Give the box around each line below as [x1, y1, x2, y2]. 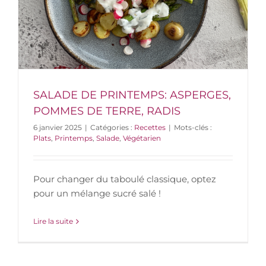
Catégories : [90, 123, 134, 132]
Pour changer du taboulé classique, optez [33, 173, 216, 185]
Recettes [134, 123, 166, 132]
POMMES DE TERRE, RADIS [33, 104, 180, 118]
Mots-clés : [174, 123, 212, 132]
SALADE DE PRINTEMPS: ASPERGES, [33, 88, 231, 102]
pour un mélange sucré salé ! [33, 188, 161, 199]
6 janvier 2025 [33, 123, 82, 132]
